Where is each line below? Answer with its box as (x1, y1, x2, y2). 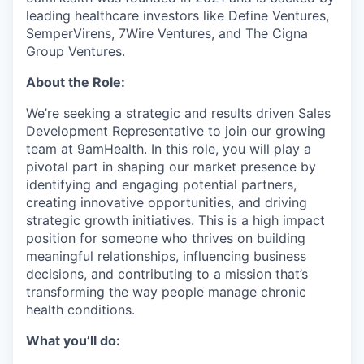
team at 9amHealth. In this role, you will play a (26, 140, 311, 157)
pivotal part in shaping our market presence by (26, 158, 316, 175)
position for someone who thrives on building (26, 229, 305, 246)
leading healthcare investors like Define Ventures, (26, 6, 329, 24)
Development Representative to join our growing (26, 122, 326, 139)
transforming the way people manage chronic (26, 283, 306, 300)
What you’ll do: (26, 331, 120, 349)
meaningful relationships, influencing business (26, 247, 306, 264)
